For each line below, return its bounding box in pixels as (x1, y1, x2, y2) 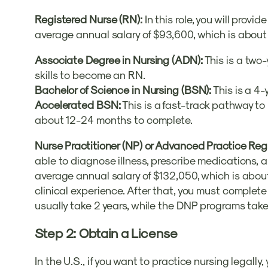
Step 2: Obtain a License (35, 224, 178, 240)
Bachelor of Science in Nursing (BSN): (35, 83, 212, 96)
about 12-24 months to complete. (35, 112, 193, 126)
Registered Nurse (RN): (35, 12, 142, 25)
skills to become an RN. (35, 68, 145, 81)
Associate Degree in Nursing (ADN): (35, 53, 203, 66)
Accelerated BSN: (35, 98, 121, 111)
